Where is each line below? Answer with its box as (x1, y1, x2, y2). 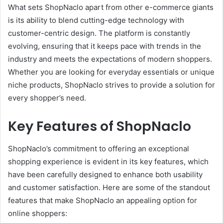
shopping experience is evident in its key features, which (8, 156, 209, 166)
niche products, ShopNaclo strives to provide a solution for (8, 80, 215, 90)
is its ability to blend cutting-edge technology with (8, 15, 184, 25)
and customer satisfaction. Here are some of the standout (8, 182, 210, 192)
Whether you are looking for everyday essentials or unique (8, 67, 215, 77)
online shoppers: (8, 208, 67, 218)
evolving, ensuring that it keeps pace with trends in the (8, 41, 201, 51)
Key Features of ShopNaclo (8, 117, 191, 136)
